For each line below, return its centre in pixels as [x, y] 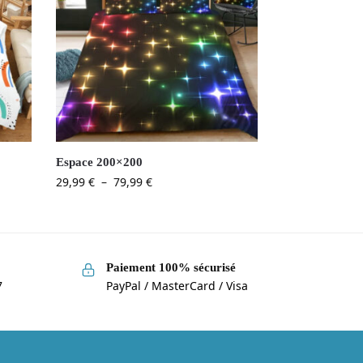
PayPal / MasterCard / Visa [177, 285]
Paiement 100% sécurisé [171, 268]
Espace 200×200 [100, 162]
